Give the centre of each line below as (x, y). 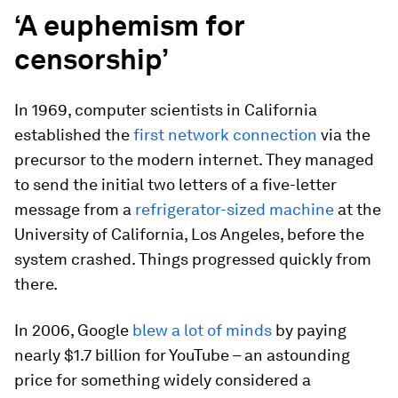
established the (74, 134)
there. (36, 283)
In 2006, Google (73, 330)
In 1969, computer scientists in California (166, 109)
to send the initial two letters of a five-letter (175, 184)
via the (344, 134)
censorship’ (92, 59)
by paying (309, 330)
